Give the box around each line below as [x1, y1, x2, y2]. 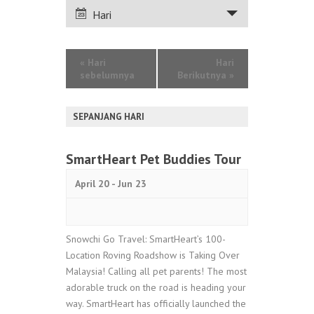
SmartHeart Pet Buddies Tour [66, 149, 241, 168]
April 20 [75, 177, 109, 190]
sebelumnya [80, 69, 135, 81]
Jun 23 [118, 177, 146, 190]
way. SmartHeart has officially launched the [66, 296, 246, 310]
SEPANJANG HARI [73, 111, 144, 123]
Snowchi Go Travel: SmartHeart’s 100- [66, 232, 226, 245]
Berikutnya [177, 69, 229, 81]
